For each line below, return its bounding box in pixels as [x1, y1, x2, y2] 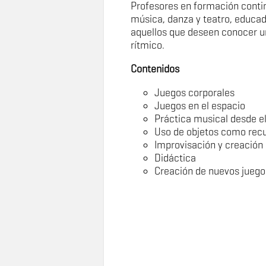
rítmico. [130, 39, 164, 52]
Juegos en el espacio [154, 99, 248, 112]
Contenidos [130, 62, 179, 75]
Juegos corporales [154, 86, 235, 99]
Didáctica [154, 151, 198, 164]
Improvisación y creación [154, 138, 263, 151]
